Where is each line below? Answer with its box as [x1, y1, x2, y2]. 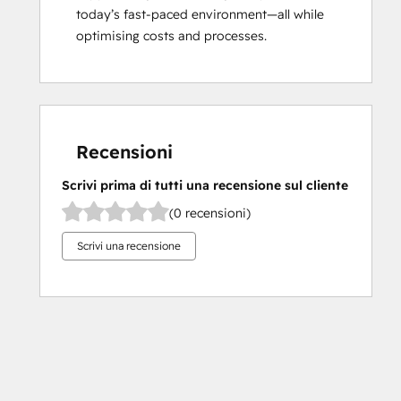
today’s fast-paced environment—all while [76, 6, 324, 22]
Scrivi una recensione [77, 239, 181, 252]
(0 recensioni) [169, 204, 251, 221]
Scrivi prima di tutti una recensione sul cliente [62, 177, 348, 193]
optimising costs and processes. [76, 28, 267, 44]
